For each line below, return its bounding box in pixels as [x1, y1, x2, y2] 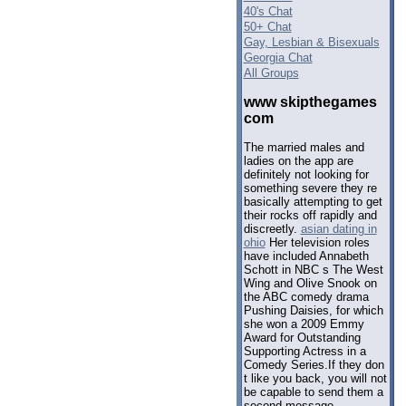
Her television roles [265, 236, 370, 250]
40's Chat [243, 5, 293, 18]
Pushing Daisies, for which [243, 304, 383, 318]
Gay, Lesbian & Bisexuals [243, 35, 380, 49]
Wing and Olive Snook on [243, 276, 377, 291]
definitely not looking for [243, 168, 369, 182]
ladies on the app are [243, 154, 353, 169]
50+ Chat [243, 20, 292, 34]
